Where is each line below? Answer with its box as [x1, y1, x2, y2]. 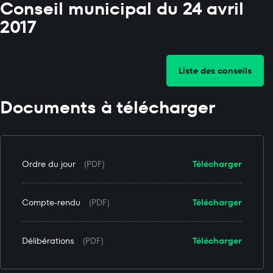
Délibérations [22, 235, 74, 247]
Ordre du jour [22, 158, 76, 170]
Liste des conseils [179, 65, 252, 77]
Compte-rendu [22, 196, 80, 208]
